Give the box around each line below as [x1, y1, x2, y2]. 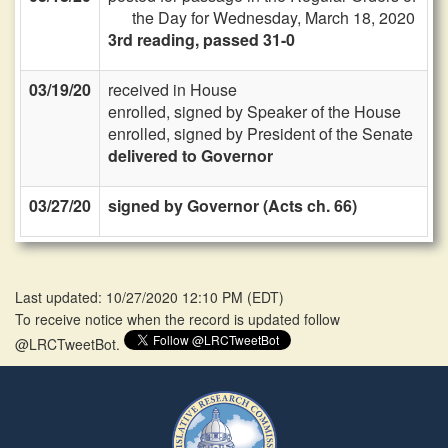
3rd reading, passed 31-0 [108, 28, 295, 51]
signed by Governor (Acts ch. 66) [108, 194, 357, 217]
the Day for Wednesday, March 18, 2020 [132, 6, 415, 29]
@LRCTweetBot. [15, 334, 124, 354]
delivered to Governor [108, 144, 273, 167]
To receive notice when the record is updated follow [15, 309, 340, 329]
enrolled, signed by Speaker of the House [108, 100, 401, 123]
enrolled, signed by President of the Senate [108, 122, 413, 145]
